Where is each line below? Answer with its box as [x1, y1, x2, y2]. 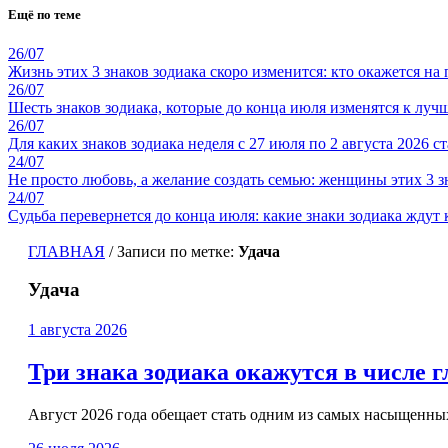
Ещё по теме [8, 6, 81, 22]
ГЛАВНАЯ [28, 242, 105, 260]
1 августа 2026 [28, 321, 127, 339]
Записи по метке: [117, 242, 238, 260]
